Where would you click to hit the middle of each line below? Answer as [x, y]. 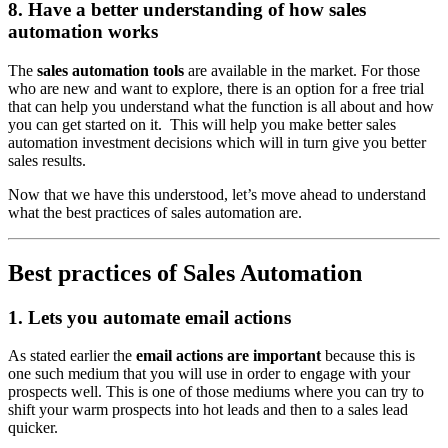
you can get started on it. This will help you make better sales [202, 124]
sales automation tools [110, 70]
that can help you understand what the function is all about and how [221, 106]
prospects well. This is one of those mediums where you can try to [216, 392]
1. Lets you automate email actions [149, 317]
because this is [368, 356]
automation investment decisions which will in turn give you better [217, 142]
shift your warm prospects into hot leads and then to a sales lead [208, 410]
